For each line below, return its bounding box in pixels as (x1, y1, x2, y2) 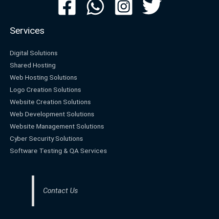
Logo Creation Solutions (10, 85, 81, 93)
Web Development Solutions (10, 109, 94, 118)
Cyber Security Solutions (10, 134, 83, 142)
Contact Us (43, 186, 79, 196)
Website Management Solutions (10, 122, 104, 130)
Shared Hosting (10, 61, 56, 69)
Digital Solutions (10, 48, 58, 57)
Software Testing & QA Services (10, 146, 107, 154)
